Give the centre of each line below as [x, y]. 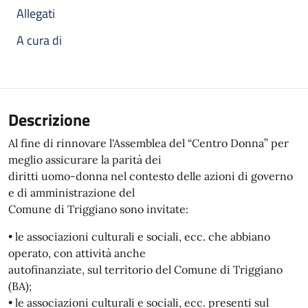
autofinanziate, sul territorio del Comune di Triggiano [145, 269]
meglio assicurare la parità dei [85, 159]
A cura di [39, 40]
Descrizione [49, 120]
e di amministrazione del [71, 192]
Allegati [36, 13]
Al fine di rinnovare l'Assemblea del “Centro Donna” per [148, 143]
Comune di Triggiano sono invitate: [98, 209]
